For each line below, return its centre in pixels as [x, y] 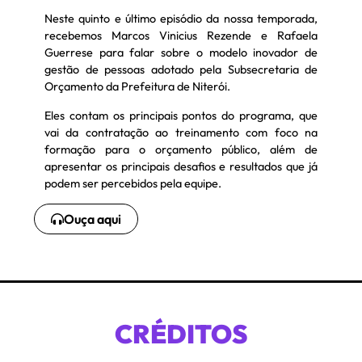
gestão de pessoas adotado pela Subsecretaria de [181, 70]
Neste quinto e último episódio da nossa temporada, [181, 19]
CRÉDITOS [181, 334]
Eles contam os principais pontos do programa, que [181, 115]
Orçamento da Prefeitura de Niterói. [137, 87]
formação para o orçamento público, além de [181, 149]
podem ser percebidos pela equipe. [133, 183]
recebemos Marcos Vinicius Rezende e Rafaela [181, 36]
